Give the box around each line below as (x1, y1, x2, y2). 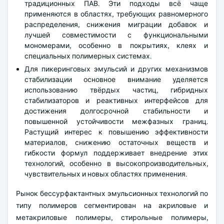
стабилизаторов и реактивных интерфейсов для (24, 95, 208, 105)
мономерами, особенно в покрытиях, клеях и (24, 40, 208, 50)
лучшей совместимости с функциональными (24, 30, 208, 39)
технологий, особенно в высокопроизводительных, (24, 158, 208, 168)
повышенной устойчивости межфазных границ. (24, 116, 208, 126)
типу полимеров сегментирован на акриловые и (16, 200, 208, 210)
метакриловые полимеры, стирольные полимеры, (16, 212, 208, 222)
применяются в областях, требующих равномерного (24, 9, 208, 18)
